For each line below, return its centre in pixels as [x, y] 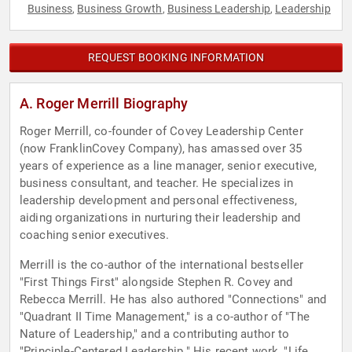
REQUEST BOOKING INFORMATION [176, 58]
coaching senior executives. [95, 235]
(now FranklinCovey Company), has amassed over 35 [161, 149]
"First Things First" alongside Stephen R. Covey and [156, 282]
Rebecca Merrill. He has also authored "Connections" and [173, 300]
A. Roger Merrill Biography [104, 104]
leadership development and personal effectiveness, [159, 201]
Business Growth [120, 9]
